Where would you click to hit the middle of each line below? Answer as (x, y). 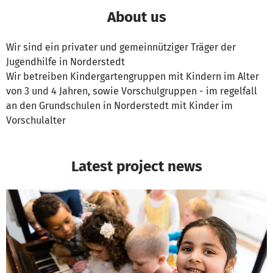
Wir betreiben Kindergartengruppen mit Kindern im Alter (133, 77)
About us (136, 17)
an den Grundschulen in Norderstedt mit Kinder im (119, 106)
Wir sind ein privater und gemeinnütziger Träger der (121, 48)
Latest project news (136, 166)
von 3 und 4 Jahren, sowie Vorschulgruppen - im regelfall (132, 91)
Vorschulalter (36, 121)
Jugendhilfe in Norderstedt (66, 62)
